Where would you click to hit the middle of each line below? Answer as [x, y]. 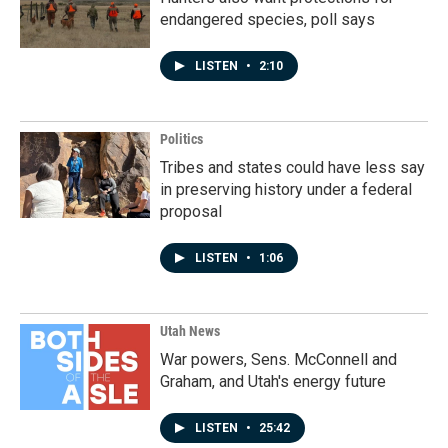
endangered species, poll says [267, 20]
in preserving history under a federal [286, 190]
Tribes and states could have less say [292, 168]
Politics [181, 139]
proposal [191, 212]
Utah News [190, 331]
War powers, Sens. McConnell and [278, 360]
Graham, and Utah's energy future [273, 382]
